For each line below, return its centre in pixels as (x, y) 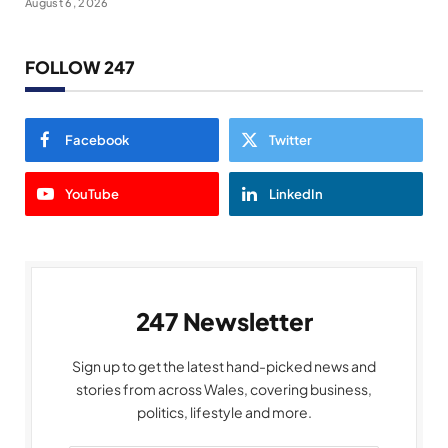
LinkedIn (296, 193)
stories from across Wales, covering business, (224, 388)
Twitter (290, 139)
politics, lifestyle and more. (224, 411)
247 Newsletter (224, 320)
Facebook (97, 139)
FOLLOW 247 (80, 66)
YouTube (92, 193)
